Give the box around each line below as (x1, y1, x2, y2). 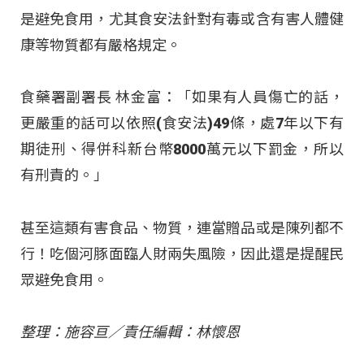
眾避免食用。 (20, 271, 108, 288)
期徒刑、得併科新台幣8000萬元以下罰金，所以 (20, 141, 344, 158)
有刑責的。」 (20, 167, 108, 184)
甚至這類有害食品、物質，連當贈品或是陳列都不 (20, 219, 344, 236)
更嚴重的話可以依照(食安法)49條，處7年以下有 (20, 115, 344, 132)
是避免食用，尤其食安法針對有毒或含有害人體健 (20, 10, 344, 28)
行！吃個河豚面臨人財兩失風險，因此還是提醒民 (20, 245, 344, 262)
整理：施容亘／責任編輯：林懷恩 (20, 323, 240, 340)
